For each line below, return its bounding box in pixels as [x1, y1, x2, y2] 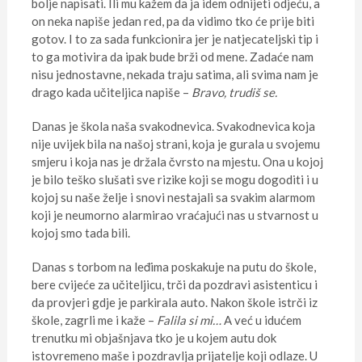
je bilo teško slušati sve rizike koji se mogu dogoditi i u [31, 172, 318, 187]
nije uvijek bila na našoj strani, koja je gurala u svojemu [31, 137, 320, 152]
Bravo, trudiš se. [191, 85, 277, 100]
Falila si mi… [156, 313, 224, 328]
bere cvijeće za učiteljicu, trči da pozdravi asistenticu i [31, 277, 318, 293]
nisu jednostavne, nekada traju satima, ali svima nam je [31, 67, 318, 82]
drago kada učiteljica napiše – [31, 85, 192, 100]
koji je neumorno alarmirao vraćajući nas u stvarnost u [31, 208, 318, 223]
